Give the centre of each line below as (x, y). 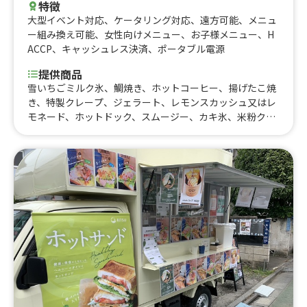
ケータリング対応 (152, 20)
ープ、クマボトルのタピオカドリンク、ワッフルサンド (147, 131)
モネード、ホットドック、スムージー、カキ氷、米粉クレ (151, 116)
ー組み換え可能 (61, 34)
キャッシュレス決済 (105, 48)
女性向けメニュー (143, 34)
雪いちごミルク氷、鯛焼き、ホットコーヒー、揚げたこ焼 (152, 87)
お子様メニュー (224, 34)
